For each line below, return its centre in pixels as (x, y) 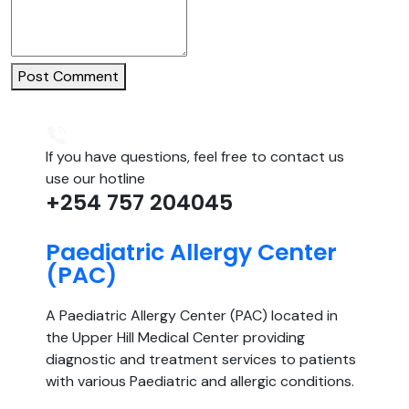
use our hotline (95, 178)
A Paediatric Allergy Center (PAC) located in (192, 315)
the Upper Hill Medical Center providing (175, 337)
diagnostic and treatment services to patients (201, 359)
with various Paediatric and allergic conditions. (200, 381)
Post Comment (68, 76)
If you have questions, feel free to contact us (195, 156)
